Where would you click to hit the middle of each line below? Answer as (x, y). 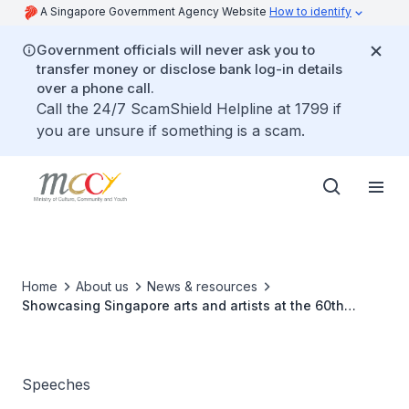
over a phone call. (95, 88)
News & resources (202, 286)
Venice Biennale (74, 325)
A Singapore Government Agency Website (155, 11)
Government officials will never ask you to (176, 50)
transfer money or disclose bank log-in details (189, 69)
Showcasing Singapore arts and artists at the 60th (183, 305)
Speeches (56, 384)
